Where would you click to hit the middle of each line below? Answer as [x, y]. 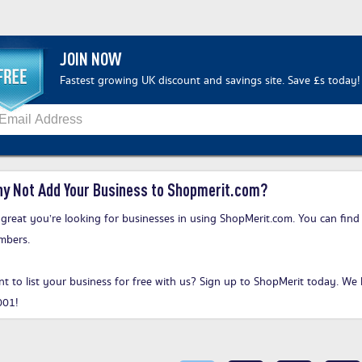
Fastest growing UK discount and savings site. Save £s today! [210, 81]
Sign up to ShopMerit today [268, 282]
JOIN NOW [90, 59]
